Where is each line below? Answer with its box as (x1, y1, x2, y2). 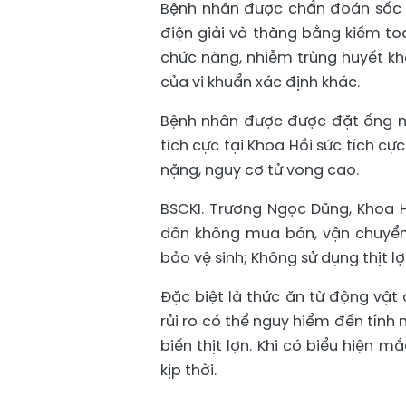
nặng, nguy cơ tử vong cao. (160, 159, 359, 180)
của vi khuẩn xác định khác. (160, 72, 360, 92)
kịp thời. (160, 360, 217, 381)
